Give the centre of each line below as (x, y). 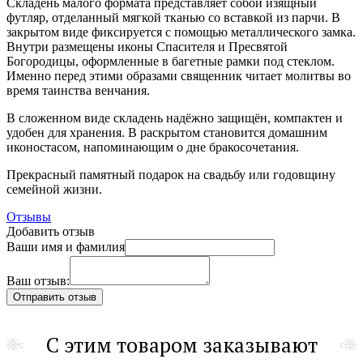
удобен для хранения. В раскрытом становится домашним (167, 132)
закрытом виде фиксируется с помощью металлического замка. (181, 32)
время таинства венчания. (78, 90)
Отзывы (29, 216)
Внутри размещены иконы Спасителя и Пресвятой (147, 46)
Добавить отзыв (51, 231)
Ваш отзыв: (38, 280)
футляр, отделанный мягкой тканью (106, 17)
